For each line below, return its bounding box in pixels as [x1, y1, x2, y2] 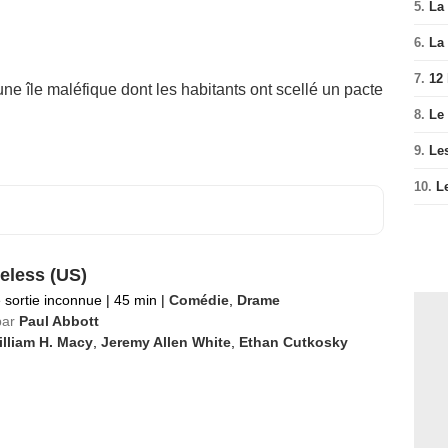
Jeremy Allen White [100, 334, 231, 350]
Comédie [168, 292, 229, 308]
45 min [109, 292, 161, 308]
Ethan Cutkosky [238, 334, 348, 350]
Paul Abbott [18, 313, 99, 329]
